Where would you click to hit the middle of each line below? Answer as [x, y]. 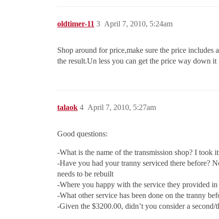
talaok [67, 108]
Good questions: [82, 134]
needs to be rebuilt [85, 174]
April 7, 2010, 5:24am [138, 24]
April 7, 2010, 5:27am [122, 108]
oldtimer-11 [76, 24]
